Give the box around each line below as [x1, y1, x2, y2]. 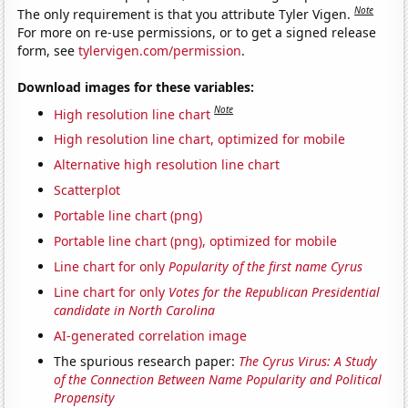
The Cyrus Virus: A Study [239, 352, 378, 371]
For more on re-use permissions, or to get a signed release [17, 23, 377, 41]
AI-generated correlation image [54, 327, 248, 345]
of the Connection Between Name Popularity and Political [54, 371, 382, 389]
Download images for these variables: [17, 77, 255, 96]
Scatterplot [54, 181, 121, 199]
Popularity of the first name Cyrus [168, 258, 363, 276]
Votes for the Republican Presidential [168, 283, 381, 301]
